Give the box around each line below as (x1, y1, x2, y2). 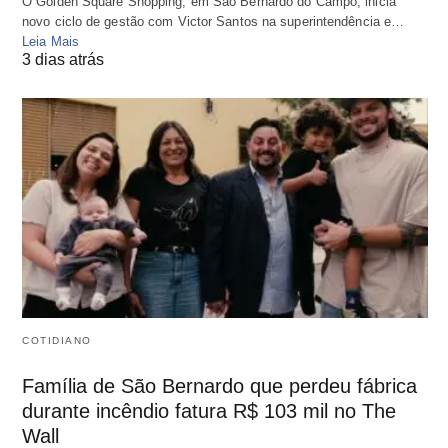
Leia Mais (22, 33, 79, 49)
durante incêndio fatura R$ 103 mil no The (22, 400, 396, 423)
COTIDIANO (22, 335, 92, 347)
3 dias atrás (22, 50, 104, 68)
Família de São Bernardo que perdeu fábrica (22, 375, 417, 398)
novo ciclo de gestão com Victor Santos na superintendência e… (22, 13, 405, 29)
